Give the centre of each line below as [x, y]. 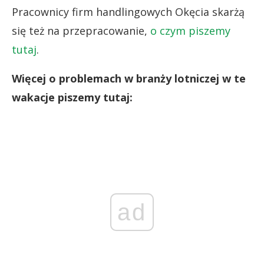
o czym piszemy [190, 30]
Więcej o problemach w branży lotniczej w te [129, 78]
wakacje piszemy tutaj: [72, 97]
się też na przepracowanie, [81, 30]
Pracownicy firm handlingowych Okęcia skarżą [128, 11]
